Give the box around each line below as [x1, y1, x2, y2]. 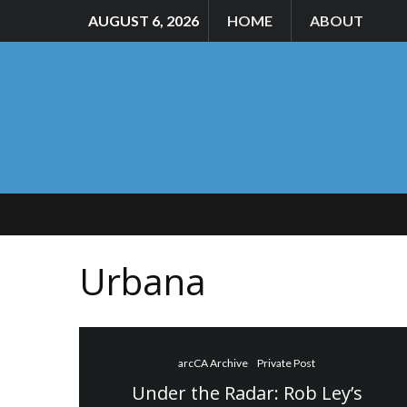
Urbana [79, 255, 206, 306]
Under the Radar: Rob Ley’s [131, 380, 362, 405]
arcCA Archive [178, 355, 249, 370]
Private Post [257, 355, 316, 370]
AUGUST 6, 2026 [88, 12, 199, 29]
